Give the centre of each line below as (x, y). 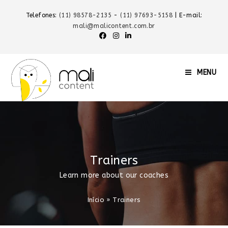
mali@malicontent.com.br (114, 26)
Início (96, 200)
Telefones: (42, 15)
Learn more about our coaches (114, 175)
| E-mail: (189, 15)
